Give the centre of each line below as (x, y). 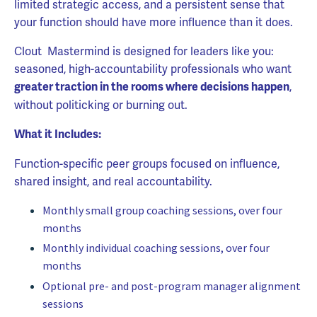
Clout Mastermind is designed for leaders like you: (144, 52)
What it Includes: (58, 135)
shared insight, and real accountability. (115, 182)
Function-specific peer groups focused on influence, (147, 164)
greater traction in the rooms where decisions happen (152, 87)
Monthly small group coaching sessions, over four (162, 211)
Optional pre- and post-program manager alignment (172, 286)
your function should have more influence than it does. (154, 23)
